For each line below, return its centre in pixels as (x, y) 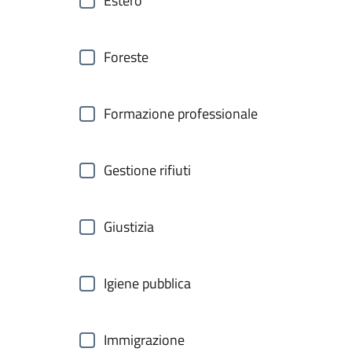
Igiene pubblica (147, 283)
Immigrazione (144, 340)
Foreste (126, 57)
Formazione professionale (181, 114)
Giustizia (129, 227)
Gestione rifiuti (147, 170)
